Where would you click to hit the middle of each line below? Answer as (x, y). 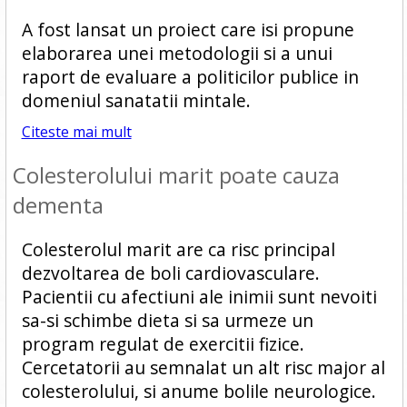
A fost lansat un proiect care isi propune (188, 30)
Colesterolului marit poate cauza (176, 175)
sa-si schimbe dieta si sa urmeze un (167, 320)
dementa (58, 205)
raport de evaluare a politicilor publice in (190, 77)
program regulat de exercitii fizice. (163, 344)
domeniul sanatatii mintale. (136, 100)
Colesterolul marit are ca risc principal (178, 249)
